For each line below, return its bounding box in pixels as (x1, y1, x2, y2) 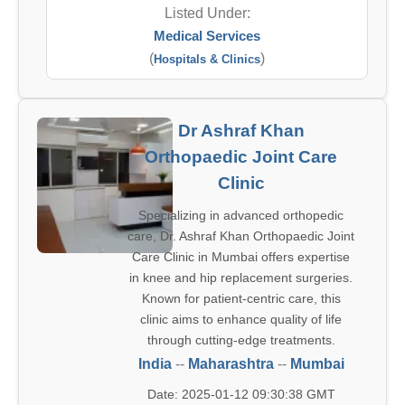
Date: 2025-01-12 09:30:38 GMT (146, 387, 335, 401)
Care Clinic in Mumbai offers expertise (132, 250, 350, 264)
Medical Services (154, 28, 260, 43)
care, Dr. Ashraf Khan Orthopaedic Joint (127, 229, 354, 243)
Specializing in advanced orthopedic (138, 208, 344, 222)
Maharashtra (187, 356, 274, 372)
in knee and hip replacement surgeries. (129, 270, 353, 285)
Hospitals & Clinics (154, 52, 260, 66)
